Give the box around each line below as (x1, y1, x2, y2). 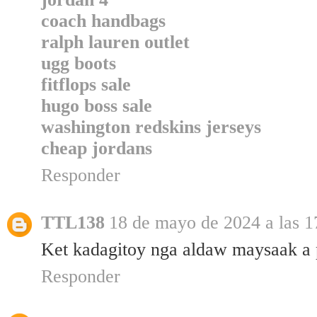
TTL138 (41, 212, 105, 234)
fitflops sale (41, 74, 131, 96)
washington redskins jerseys (41, 117, 261, 138)
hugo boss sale (41, 96, 152, 117)
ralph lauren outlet (41, 32, 190, 53)
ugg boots (41, 53, 116, 74)
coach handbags (41, 11, 166, 32)
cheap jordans (41, 138, 152, 159)
